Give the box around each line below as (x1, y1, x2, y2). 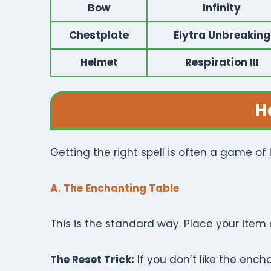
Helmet (80, 55, 118, 70)
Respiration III (184, 55, 259, 70)
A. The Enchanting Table (50, 181, 179, 195)
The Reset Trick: (50, 252, 134, 267)
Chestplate (69, 28, 129, 42)
